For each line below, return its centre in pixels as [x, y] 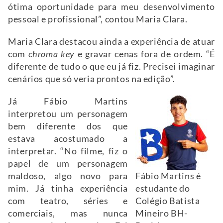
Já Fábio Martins [68, 101]
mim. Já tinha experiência [68, 188]
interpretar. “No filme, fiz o [68, 151]
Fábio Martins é [168, 176]
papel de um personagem [68, 163]
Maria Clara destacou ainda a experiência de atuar [111, 41]
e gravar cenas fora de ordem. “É [145, 54]
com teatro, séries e [68, 201]
